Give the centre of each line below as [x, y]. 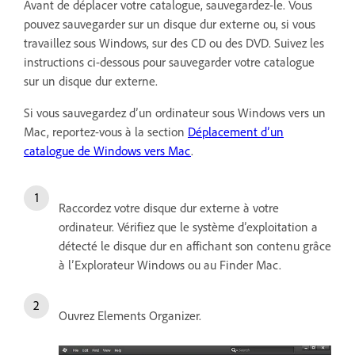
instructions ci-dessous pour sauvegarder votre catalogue [169, 61]
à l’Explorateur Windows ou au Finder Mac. [170, 264]
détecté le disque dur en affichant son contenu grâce [195, 245]
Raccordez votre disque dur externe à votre [169, 207]
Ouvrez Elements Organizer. [130, 315]
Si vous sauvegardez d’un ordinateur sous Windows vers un [175, 112]
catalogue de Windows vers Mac [107, 150]
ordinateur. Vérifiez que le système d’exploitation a [188, 226]
